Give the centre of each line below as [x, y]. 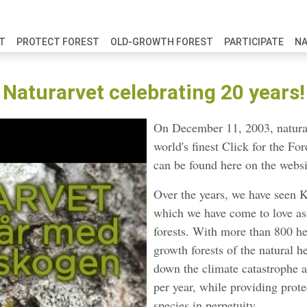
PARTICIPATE [254, 41]
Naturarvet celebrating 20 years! [153, 92]
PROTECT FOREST [58, 41]
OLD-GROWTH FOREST [162, 41]
